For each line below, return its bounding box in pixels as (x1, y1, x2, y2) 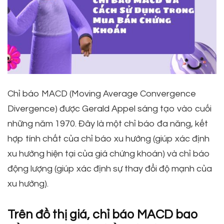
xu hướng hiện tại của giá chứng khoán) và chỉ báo (7, 149, 210, 159)
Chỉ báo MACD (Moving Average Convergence (7, 89, 196, 99)
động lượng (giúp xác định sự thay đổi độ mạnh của (7, 164, 212, 174)
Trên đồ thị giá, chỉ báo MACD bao (7, 208, 198, 221)
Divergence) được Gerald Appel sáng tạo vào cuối (7, 104, 211, 114)
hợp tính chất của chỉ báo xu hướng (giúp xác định (7, 134, 209, 144)
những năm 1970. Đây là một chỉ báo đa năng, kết (7, 119, 208, 129)
